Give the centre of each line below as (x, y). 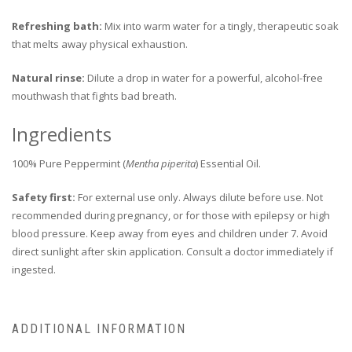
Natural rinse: (48, 77)
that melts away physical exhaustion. (100, 44)
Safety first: (44, 197)
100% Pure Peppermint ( (69, 163)
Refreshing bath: (57, 26)
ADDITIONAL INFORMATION (99, 328)
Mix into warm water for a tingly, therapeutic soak (220, 26)
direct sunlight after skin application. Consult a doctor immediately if (172, 251)
